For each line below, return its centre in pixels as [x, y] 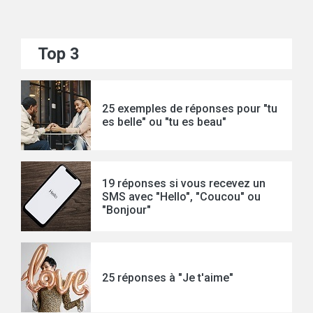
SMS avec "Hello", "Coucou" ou [181, 196]
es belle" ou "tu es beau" [164, 122]
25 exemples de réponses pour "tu [190, 109]
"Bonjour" [126, 210]
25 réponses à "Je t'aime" [168, 277]
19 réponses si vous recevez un [184, 183]
